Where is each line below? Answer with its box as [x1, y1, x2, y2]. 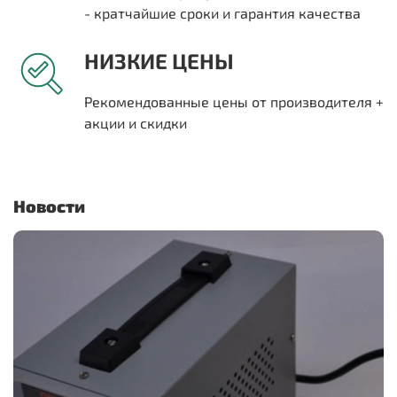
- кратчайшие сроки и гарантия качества [84, 4, 364, 22]
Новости [13, 196, 85, 217]
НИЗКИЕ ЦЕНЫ [84, 48, 234, 74]
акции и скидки [84, 114, 187, 132]
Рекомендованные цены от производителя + [84, 93, 384, 111]
